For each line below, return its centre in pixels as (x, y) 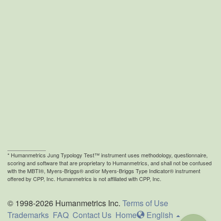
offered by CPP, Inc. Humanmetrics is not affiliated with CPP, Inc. (84, 179)
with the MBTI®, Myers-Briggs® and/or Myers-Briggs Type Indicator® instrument (104, 171)
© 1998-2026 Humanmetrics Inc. (65, 203)
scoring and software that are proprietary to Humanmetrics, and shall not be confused (110, 163)
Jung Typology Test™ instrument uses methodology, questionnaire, (127, 155)
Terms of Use (145, 203)
